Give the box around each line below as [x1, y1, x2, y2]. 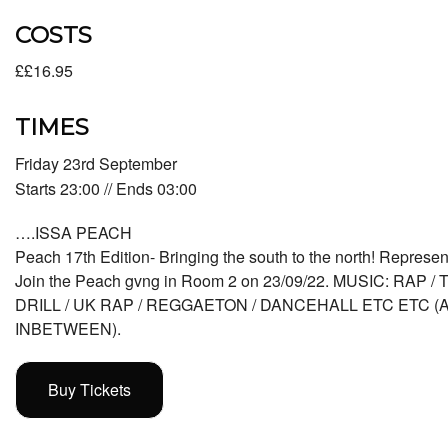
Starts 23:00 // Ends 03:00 [15, 176, 197, 200]
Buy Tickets [48, 377, 131, 401]
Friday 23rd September [15, 151, 177, 175]
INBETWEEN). [15, 316, 121, 340]
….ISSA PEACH [15, 220, 132, 244]
